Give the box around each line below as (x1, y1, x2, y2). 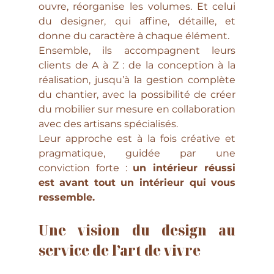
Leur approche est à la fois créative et (38, 133, 236, 144)
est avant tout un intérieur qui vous (38, 177, 236, 188)
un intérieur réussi (133, 162, 236, 174)
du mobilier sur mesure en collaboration (38, 103, 236, 115)
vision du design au (78, 220, 236, 240)
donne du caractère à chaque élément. (38, 30, 229, 42)
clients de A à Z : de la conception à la (38, 59, 236, 71)
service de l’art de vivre (38, 240, 201, 260)
